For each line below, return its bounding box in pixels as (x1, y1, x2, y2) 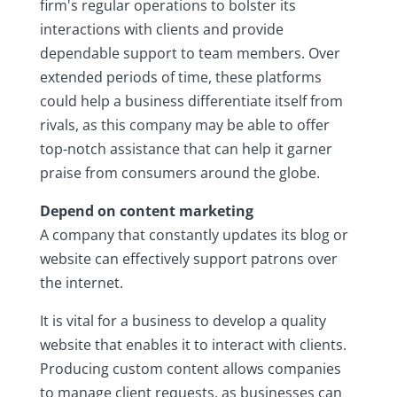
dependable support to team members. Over (39, 43, 340, 64)
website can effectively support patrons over (39, 249, 338, 269)
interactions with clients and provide (39, 19, 284, 40)
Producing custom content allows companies (39, 359, 341, 379)
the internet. (39, 273, 127, 293)
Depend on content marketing (39, 201, 253, 222)
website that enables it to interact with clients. (39, 335, 346, 355)
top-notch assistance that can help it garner (39, 139, 332, 160)
